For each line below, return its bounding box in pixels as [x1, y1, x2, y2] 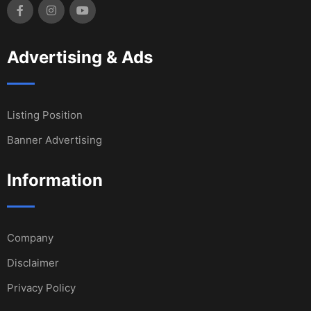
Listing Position [7, 108, 83, 121]
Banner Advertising [7, 133, 102, 146]
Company [7, 230, 53, 244]
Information [7, 169, 103, 190]
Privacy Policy [7, 280, 76, 294]
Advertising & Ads [7, 47, 153, 67]
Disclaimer [7, 255, 59, 269]
